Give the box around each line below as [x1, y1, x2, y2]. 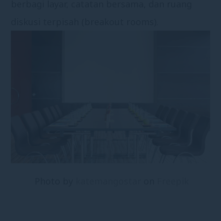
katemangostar [75, 175, 141, 187]
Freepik [157, 175, 189, 187]
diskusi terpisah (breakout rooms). [11, 16, 159, 28]
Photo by [35, 175, 75, 187]
